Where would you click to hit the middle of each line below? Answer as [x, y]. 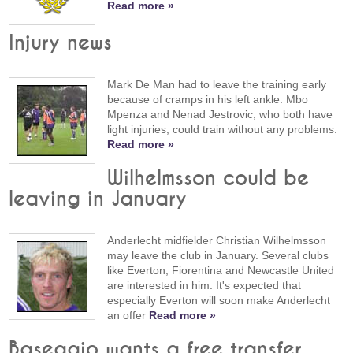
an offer [128, 316]
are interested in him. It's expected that [204, 286]
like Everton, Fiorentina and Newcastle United [221, 271]
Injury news [61, 43]
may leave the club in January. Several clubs [218, 256]
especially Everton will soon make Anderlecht [219, 301]
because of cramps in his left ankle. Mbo [208, 99]
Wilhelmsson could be [208, 179]
